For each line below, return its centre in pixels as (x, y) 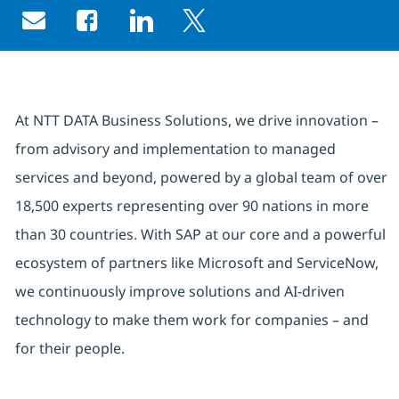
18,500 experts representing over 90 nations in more (191, 206)
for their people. (69, 349)
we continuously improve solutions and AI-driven (179, 292)
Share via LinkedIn (208, 30)
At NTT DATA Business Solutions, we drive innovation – (196, 121)
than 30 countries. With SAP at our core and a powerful (200, 235)
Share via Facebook (159, 30)
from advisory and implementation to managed (175, 149)
